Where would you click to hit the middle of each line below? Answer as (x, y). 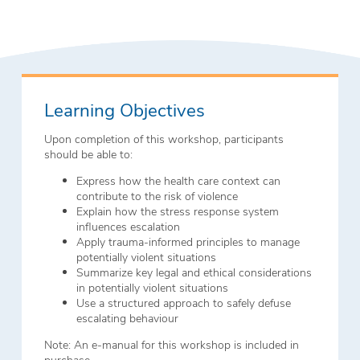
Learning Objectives (124, 109)
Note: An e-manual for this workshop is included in (171, 345)
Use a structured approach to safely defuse (183, 303)
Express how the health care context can (178, 181)
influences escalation (128, 227)
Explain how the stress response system (177, 211)
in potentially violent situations (152, 288)
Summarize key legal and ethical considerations (194, 272)
